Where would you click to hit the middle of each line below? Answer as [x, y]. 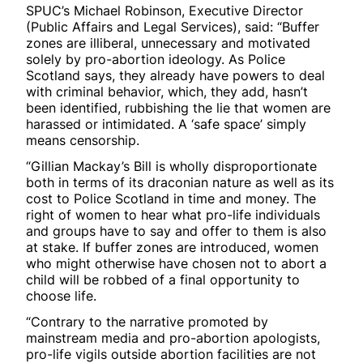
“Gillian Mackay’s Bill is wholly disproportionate [171, 166]
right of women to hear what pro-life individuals [173, 214]
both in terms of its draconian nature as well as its [180, 182]
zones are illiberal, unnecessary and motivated [168, 43]
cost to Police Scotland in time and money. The [171, 198]
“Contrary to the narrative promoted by [147, 321]
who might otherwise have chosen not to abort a [176, 263]
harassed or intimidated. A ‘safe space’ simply [166, 124]
